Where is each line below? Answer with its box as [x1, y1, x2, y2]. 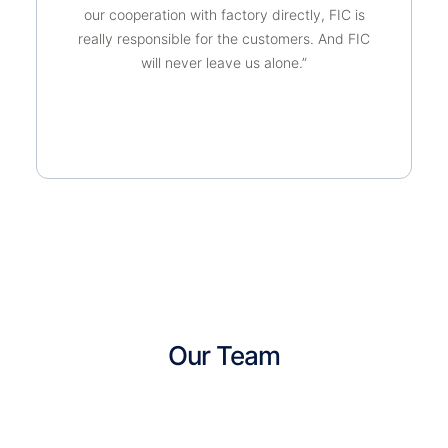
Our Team [168, 340, 280, 372]
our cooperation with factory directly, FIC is [83, 5, 365, 23]
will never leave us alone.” [141, 53, 307, 71]
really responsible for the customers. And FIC [78, 29, 370, 47]
